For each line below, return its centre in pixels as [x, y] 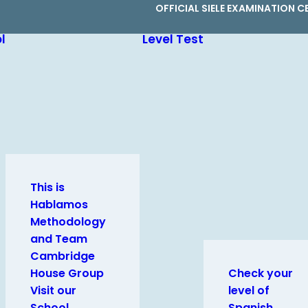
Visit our [53, 290]
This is [47, 187]
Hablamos [59, 205]
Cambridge [63, 256]
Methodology [68, 222]
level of [249, 290]
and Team [59, 239]
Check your [261, 273]
